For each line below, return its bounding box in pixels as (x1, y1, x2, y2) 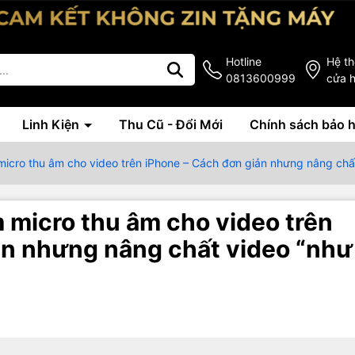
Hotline (226, 55, 261, 69)
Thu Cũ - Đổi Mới (119, 116, 223, 133)
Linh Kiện (22, 116, 82, 133)
